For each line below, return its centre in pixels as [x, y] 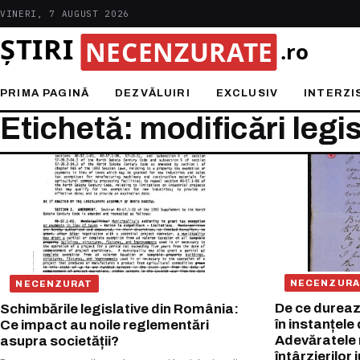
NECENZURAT [54, 283]
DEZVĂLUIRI [153, 93]
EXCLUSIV [247, 93]
